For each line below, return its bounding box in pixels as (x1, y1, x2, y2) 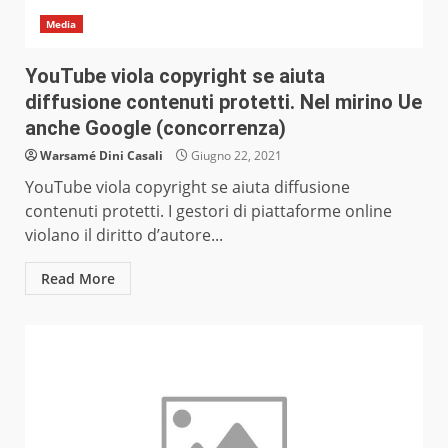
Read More (41, 269, 115, 289)
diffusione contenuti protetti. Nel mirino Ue (25, 90, 422, 115)
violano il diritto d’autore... (25, 224, 223, 247)
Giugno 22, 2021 (188, 147, 282, 165)
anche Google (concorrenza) (25, 116, 286, 141)
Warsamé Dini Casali (40, 147, 163, 165)
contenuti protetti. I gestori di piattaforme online (25, 200, 392, 223)
